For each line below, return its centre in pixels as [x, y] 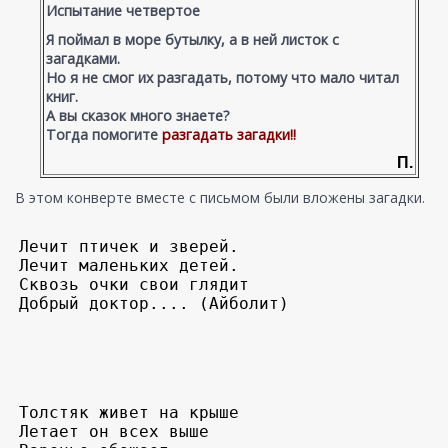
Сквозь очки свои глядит [134, 285]
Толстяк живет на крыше [129, 413]
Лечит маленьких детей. [129, 266]
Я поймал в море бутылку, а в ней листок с [192, 40]
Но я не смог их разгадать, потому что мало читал [222, 78]
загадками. [82, 59]
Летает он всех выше [114, 432]
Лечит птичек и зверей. [134, 247]
